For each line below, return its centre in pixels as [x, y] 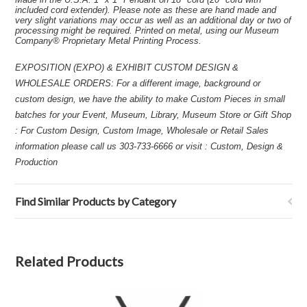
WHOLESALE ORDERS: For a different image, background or [138, 83]
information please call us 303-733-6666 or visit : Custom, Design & [149, 146]
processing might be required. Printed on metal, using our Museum [147, 30]
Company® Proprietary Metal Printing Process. [109, 41]
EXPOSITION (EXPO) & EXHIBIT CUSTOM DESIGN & [127, 67]
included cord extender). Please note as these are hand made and [146, 10]
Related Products [70, 261]
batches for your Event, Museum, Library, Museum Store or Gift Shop [153, 115]
